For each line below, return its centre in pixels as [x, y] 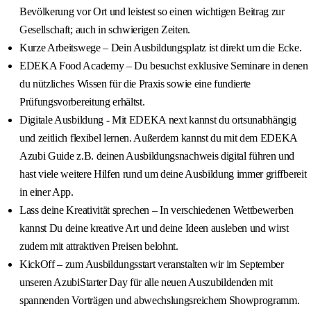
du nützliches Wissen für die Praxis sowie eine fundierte [135, 84]
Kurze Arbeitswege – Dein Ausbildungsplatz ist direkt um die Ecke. [161, 48]
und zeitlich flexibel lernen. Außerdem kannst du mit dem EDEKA [159, 138]
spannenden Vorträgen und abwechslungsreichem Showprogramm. [160, 301]
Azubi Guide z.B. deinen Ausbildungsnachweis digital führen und [157, 156]
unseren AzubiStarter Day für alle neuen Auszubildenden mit [146, 283]
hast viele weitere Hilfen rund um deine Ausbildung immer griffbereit [163, 174]
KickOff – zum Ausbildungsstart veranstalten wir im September [152, 264]
